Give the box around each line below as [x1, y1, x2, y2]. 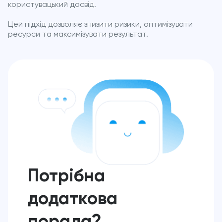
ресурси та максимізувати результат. [8, 30, 148, 39]
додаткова [28, 190, 117, 208]
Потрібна [28, 167, 105, 185]
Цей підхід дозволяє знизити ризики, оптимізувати [8, 20, 193, 29]
